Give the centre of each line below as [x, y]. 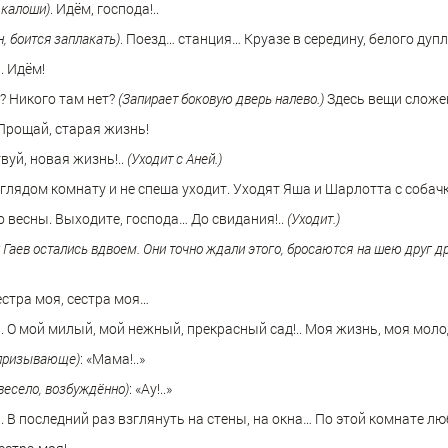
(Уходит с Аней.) [174, 159]
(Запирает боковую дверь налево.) [221, 99]
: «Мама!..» [112, 359]
